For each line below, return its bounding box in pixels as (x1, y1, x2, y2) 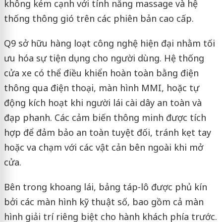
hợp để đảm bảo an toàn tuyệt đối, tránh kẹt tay (3, 126, 211, 138)
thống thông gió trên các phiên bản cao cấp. (3, 12, 194, 24)
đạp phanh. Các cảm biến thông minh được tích (3, 111, 206, 123)
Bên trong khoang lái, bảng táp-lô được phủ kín (3, 180, 207, 193)
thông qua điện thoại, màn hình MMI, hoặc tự (3, 81, 199, 94)
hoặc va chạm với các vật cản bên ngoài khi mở (3, 141, 203, 153)
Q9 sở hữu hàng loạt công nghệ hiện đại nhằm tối (3, 37, 215, 49)
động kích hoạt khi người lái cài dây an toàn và (3, 96, 202, 109)
